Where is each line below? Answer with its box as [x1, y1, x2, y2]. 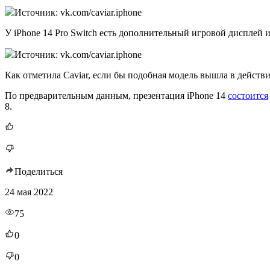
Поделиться [14, 166, 63, 177]
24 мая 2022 [5, 186, 53, 197]
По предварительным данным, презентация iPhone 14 [5, 90, 228, 101]
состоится [228, 90, 268, 101]
